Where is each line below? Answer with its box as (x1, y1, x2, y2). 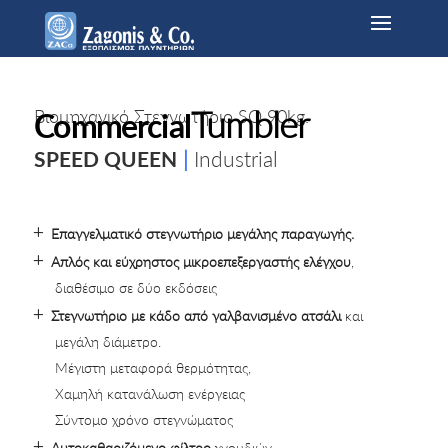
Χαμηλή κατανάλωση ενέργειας (54, 385, 245, 403)
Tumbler (190, 103, 309, 147)
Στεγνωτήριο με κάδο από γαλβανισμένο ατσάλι (50, 307, 341, 325)
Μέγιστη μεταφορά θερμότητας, (54, 359, 251, 377)
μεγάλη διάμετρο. (54, 333, 161, 351)
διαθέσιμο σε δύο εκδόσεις (54, 279, 217, 297)
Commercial (33, 106, 191, 145)
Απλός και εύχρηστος (50, 253, 179, 271)
